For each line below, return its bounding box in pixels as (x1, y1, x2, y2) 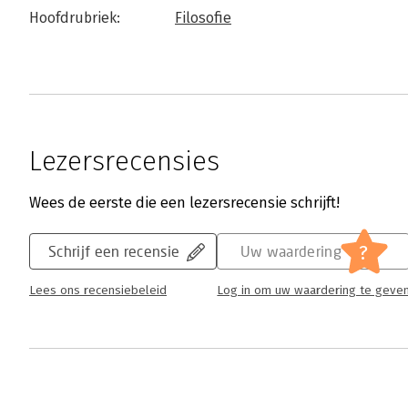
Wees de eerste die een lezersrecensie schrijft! (29, 194, 340, 211)
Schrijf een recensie (48, 242, 180, 260)
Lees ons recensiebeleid (29, 283, 167, 298)
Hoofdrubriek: (29, 9, 120, 26)
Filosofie (175, 9, 231, 26)
